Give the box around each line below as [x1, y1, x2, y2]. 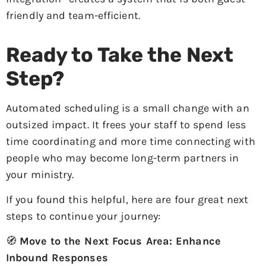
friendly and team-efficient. [6, 8, 140, 22]
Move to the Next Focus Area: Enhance [20, 235, 221, 248]
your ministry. [6, 167, 74, 181]
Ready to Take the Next [6, 42, 233, 66]
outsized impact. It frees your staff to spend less [6, 118, 246, 131]
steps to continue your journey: [6, 209, 161, 223]
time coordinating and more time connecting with [6, 134, 255, 148]
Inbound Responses [6, 251, 108, 265]
